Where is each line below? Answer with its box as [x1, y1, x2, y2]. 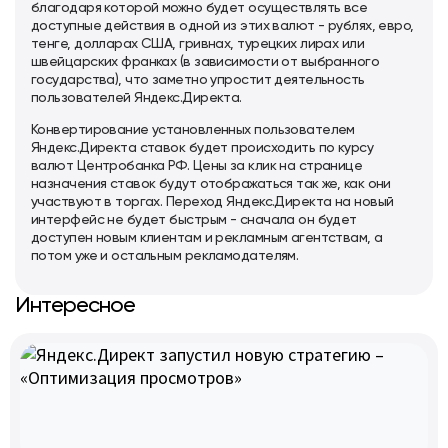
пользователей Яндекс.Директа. [31, 91, 242, 105]
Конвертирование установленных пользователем [31, 123, 355, 137]
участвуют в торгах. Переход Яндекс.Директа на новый [31, 195, 394, 209]
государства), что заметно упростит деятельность [31, 73, 365, 87]
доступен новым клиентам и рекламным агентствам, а [31, 231, 383, 245]
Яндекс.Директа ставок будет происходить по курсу [31, 141, 374, 155]
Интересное [15, 295, 135, 317]
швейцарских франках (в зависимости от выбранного [31, 55, 380, 69]
